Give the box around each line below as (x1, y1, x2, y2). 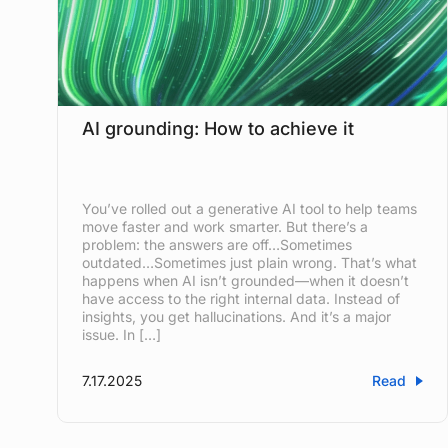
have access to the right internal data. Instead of (82, 289, 401, 307)
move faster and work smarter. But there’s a (82, 217, 369, 235)
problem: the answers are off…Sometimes (82, 235, 353, 253)
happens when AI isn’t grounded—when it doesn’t (82, 271, 410, 289)
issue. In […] (82, 325, 162, 343)
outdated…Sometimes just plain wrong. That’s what (82, 253, 418, 271)
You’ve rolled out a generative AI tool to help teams (82, 199, 418, 217)
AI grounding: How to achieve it (82, 117, 355, 139)
